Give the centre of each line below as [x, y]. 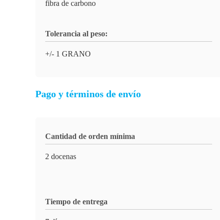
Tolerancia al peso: [76, 34]
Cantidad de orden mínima [90, 136]
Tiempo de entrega [76, 202]
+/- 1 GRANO [68, 54]
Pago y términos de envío [88, 94]
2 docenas [61, 156]
